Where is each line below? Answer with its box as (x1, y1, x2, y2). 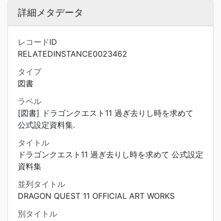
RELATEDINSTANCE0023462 (18, 49, 127, 59)
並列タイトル (18, 179, 65, 189)
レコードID (18, 37, 57, 47)
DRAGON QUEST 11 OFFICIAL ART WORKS (18, 191, 175, 201)
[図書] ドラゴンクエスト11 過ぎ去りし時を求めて (18, 108, 193, 118)
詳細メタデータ (18, 6, 83, 18)
